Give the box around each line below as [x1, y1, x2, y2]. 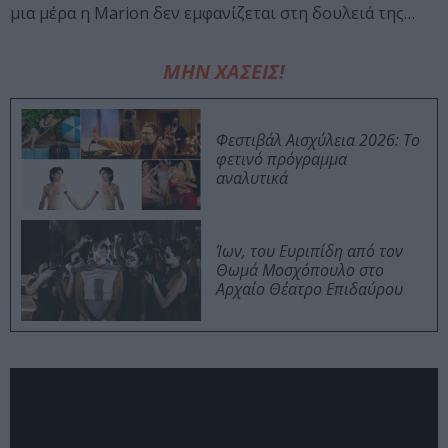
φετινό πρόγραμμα [216, 147, 347, 170]
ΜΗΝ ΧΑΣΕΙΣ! [163, 57, 285, 85]
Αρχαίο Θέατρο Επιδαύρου [216, 277, 403, 300]
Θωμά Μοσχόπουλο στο [216, 258, 384, 281]
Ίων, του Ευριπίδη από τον [216, 239, 403, 262]
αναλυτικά [216, 166, 288, 189]
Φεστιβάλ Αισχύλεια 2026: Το [216, 128, 420, 151]
